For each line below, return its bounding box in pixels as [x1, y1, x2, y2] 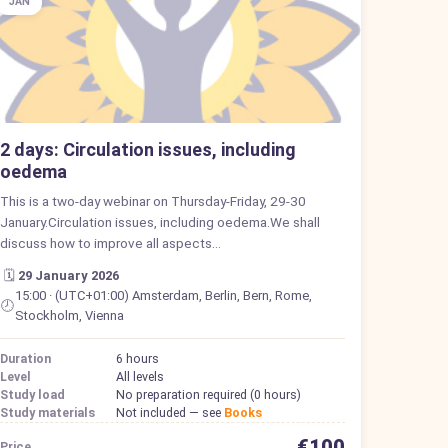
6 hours [116, 350, 160, 366]
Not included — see [116, 404, 225, 420]
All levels [116, 368, 165, 384]
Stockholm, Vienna [14, 307, 124, 323]
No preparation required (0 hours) [116, 386, 302, 402]
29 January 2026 [18, 267, 120, 283]
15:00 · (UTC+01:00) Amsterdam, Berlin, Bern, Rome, [14, 287, 312, 303]
